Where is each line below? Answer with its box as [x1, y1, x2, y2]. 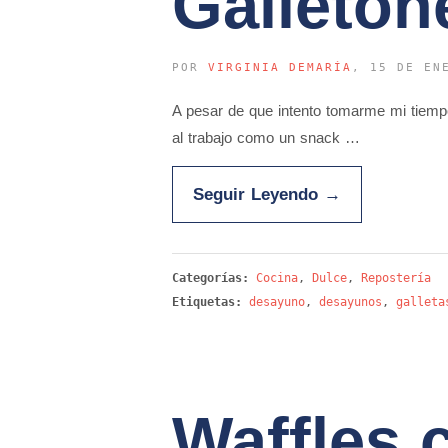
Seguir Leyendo [193, 185, 324, 203]
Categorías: [172, 271, 256, 285]
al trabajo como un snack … [172, 129, 360, 146]
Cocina [256, 271, 298, 285]
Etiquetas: [172, 295, 242, 309]
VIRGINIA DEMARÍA [208, 61, 352, 74]
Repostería [361, 271, 431, 285]
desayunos [319, 295, 382, 309]
